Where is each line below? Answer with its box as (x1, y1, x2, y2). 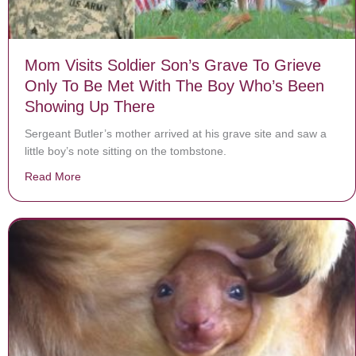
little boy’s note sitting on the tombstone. (25, 145, 226, 158)
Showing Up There (25, 98, 155, 116)
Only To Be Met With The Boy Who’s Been (25, 77, 324, 95)
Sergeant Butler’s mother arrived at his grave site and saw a (25, 127, 327, 141)
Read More (25, 170, 81, 184)
